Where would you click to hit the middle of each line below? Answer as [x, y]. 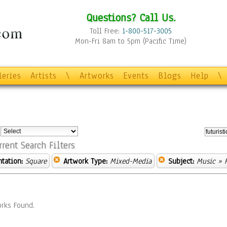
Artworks [97, 76]
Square [36, 161]
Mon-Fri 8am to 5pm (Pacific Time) [131, 41]
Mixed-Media [131, 161]
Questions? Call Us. [131, 17]
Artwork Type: [85, 161]
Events [136, 76]
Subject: [181, 161]
